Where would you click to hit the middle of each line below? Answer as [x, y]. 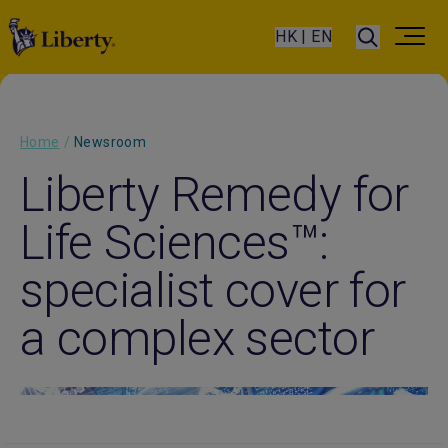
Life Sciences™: [174, 242]
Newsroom [110, 142]
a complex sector [197, 338]
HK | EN [303, 36]
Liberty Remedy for [214, 194]
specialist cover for [213, 290]
